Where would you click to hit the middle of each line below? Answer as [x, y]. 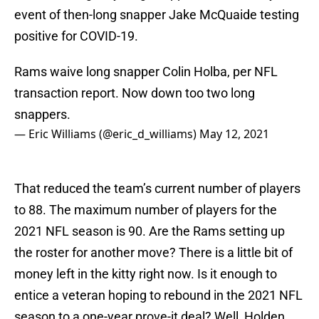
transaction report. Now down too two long [135, 93]
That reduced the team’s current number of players [157, 189]
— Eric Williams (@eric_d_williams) [107, 134]
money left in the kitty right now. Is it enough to [146, 274]
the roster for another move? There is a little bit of [153, 253]
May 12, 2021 [234, 134]
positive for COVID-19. [76, 36]
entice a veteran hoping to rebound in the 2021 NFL [158, 296]
